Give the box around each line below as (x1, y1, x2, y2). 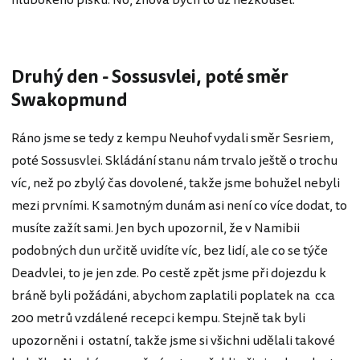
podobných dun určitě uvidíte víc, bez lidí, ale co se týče (11, 241, 328, 261)
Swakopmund (11, 87, 128, 113)
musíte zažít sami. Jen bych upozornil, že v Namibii (11, 219, 300, 239)
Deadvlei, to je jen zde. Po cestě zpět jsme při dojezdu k (11, 264, 326, 284)
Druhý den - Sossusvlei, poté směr (11, 63, 288, 90)
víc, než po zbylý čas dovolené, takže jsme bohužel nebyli (11, 174, 340, 194)
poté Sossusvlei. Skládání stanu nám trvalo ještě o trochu (11, 151, 337, 171)
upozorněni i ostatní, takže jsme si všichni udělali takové (11, 331, 335, 351)
